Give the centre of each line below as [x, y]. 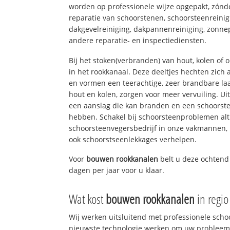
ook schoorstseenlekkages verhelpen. [133, 139]
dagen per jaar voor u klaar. [117, 170]
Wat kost [88, 199]
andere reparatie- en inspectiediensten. [138, 40]
